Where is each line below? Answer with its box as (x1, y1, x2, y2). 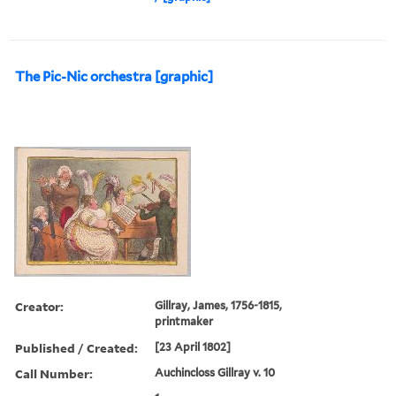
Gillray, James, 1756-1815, (155, 298, 283, 312)
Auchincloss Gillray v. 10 (155, 365, 276, 379)
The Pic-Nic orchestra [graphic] (15, 68, 213, 85)
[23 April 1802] (155, 339, 232, 354)
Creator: (15, 297, 64, 315)
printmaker (155, 314, 214, 328)
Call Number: (15, 364, 93, 382)
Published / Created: (15, 339, 138, 356)
